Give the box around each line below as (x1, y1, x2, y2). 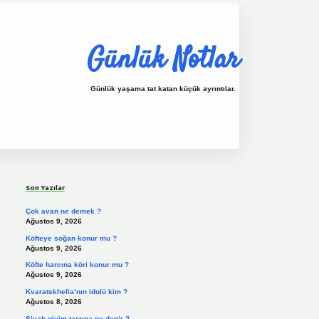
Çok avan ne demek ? (25, 207, 101, 216)
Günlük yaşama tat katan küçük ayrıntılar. (90, 85, 236, 93)
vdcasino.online (172, 150, 244, 162)
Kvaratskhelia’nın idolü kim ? (25, 287, 127, 296)
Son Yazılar (25, 182, 65, 192)
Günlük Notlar (87, 39, 239, 81)
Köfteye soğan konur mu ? (25, 234, 117, 242)
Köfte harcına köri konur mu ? (25, 261, 129, 269)
